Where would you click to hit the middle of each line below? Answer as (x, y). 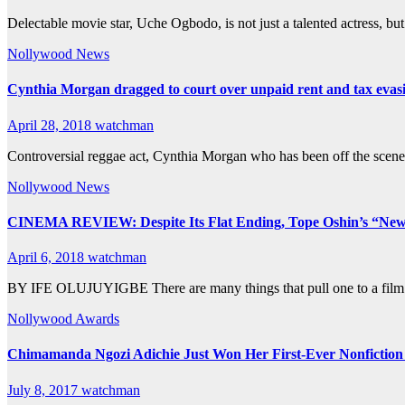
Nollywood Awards (63, 319)
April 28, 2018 (51, 125)
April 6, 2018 (47, 258)
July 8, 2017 (44, 390)
